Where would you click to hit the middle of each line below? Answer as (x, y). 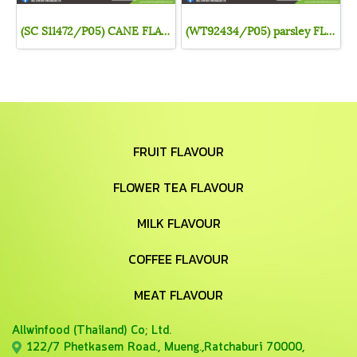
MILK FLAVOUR (178, 223)
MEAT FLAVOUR (178, 294)
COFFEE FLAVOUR (178, 259)
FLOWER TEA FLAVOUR (178, 187)
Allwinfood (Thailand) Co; (82, 330)
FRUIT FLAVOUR (178, 151)
